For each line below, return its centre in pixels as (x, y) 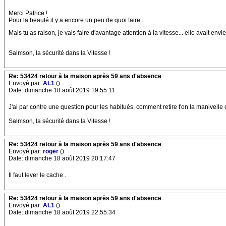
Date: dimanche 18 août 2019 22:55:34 (62, 212)
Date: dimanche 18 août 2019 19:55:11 (62, 90)
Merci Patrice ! (28, 13)
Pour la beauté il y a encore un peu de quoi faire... (77, 20)
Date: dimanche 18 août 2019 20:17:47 (62, 158)
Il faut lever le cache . (37, 175)
